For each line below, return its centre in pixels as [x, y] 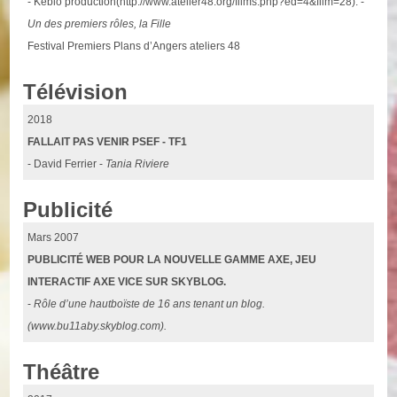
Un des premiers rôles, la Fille [100, 23]
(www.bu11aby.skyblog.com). [97, 326]
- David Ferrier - [67, 163]
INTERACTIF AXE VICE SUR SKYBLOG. [127, 281]
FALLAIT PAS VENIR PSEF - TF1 [108, 141]
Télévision [76, 91]
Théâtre [62, 371]
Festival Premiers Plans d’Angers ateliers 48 [134, 46]
